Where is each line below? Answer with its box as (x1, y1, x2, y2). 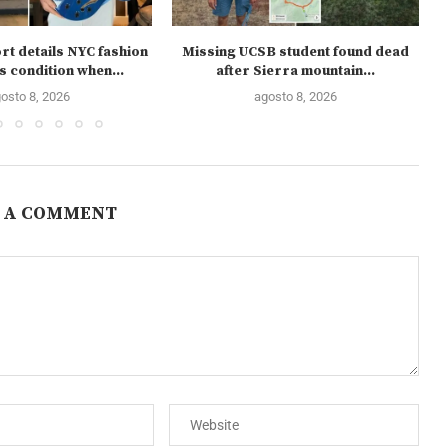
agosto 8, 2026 (254, 88, 338, 104)
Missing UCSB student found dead (182, 42, 410, 61)
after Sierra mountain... (216, 61, 376, 80)
